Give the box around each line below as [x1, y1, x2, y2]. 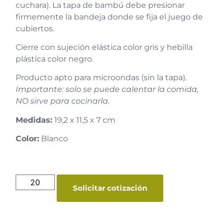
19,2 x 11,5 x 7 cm [52, 115, 115, 125]
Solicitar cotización [73, 183, 147, 193]
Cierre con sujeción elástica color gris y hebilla [16, 43, 193, 52]
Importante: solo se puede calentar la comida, [16, 85, 198, 94]
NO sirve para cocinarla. [16, 96, 109, 106]
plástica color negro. [16, 54, 93, 64]
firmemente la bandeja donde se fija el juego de [16, 12, 203, 22]
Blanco [39, 134, 68, 144]
